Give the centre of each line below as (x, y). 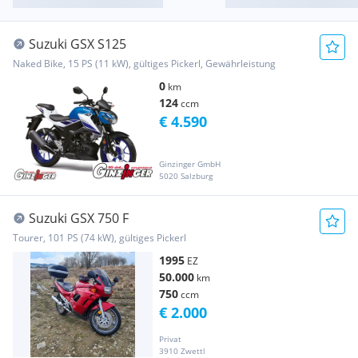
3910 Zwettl (182, 350)
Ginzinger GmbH (190, 164)
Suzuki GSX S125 (78, 44)
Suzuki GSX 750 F (79, 219)
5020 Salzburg (186, 176)
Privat (170, 338)
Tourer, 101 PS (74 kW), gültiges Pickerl (99, 238)
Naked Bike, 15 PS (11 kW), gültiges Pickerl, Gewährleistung (144, 64)
